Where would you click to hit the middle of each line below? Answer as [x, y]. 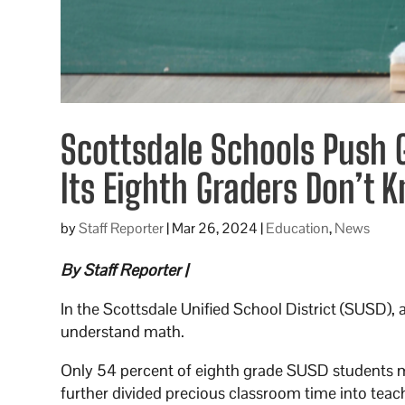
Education [298, 228]
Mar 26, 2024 [215, 228]
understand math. [123, 331]
